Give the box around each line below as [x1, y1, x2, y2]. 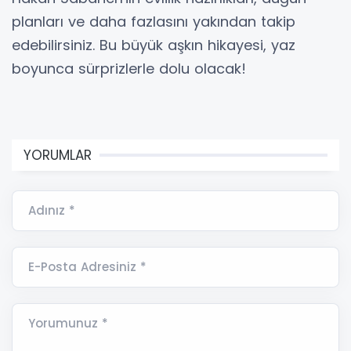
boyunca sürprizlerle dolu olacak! [12, 58, 246, 78]
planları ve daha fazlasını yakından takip [12, 11, 295, 31]
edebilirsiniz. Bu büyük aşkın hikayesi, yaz [12, 34, 295, 55]
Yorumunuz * [28, 314, 108, 331]
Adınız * [28, 201, 75, 219]
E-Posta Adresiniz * [28, 258, 147, 275]
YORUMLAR [24, 145, 92, 165]
